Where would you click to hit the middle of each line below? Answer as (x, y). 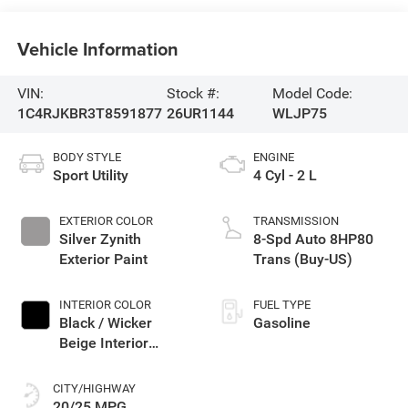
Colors (80, 363)
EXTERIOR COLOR (106, 221)
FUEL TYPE (282, 305)
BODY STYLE (87, 158)
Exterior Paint (103, 260)
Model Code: (313, 94)
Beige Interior (103, 343)
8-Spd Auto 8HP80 (313, 240)
